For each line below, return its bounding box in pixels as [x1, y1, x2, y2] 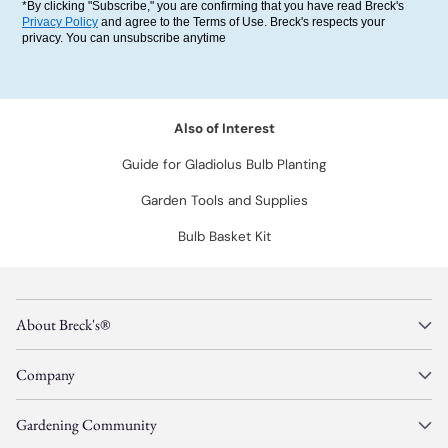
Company [16, 364, 75, 385]
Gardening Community [16, 414, 157, 435]
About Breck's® [16, 314, 110, 335]
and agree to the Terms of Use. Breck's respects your [98, 15, 385, 29]
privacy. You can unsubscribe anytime [22, 31, 226, 45]
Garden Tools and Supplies [140, 192, 308, 209]
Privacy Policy [22, 15, 98, 29]
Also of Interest [173, 120, 275, 137]
